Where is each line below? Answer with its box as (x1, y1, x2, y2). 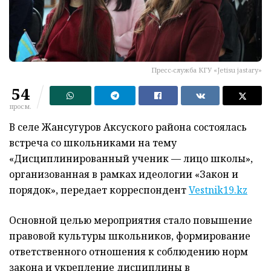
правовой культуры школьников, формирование (9, 229, 250, 243)
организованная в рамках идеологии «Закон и (9, 167, 238, 181)
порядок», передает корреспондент (9, 183, 189, 197)
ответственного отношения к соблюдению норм (9, 244, 248, 258)
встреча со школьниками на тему (9, 135, 177, 149)
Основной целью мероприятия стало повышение (9, 213, 252, 227)
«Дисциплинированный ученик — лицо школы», (9, 151, 253, 165)
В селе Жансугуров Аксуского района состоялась (9, 120, 247, 134)
